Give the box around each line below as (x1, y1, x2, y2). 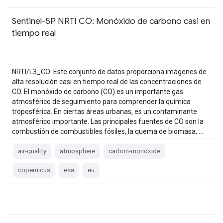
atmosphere (60, 147, 95, 155)
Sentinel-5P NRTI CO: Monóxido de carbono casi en (12, 15, 210, 26)
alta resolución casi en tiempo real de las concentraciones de (12, 78, 202, 86)
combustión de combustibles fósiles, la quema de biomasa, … (12, 127, 203, 135)
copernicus (18, 166, 50, 174)
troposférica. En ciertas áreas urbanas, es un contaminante (12, 108, 197, 115)
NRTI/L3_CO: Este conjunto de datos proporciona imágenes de (12, 68, 207, 76)
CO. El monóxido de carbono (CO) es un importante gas (12, 88, 183, 96)
